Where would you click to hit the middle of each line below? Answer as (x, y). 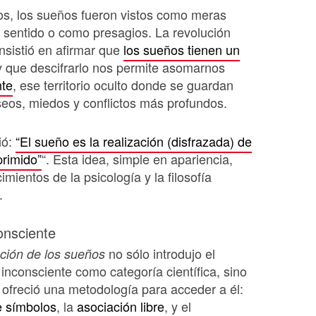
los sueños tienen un (182, 49)
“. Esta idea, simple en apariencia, (137, 158)
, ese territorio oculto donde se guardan (123, 84)
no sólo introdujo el (160, 253)
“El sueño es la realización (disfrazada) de (134, 141)
